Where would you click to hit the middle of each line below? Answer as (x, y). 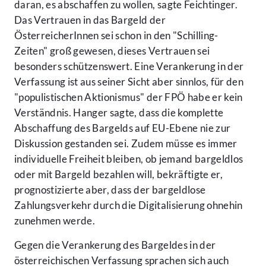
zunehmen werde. (55, 221)
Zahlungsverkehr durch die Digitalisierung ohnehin (129, 205)
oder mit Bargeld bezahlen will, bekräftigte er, (118, 175)
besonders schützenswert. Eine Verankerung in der (129, 66)
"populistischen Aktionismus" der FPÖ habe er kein (129, 97)
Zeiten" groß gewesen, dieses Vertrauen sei (112, 51)
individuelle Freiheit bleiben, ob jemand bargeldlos (129, 159)
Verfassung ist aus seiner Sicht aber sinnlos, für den (129, 82)
